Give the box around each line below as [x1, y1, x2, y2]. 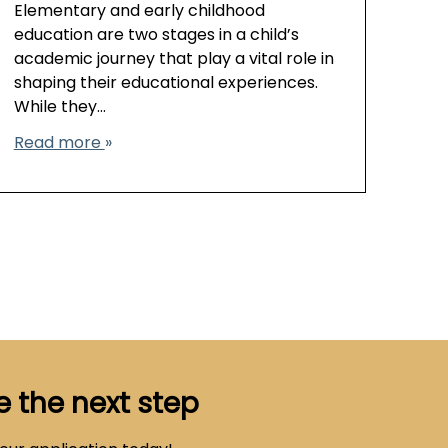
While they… [13, 95, 106, 122]
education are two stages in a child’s [13, 23, 299, 50]
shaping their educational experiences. [13, 71, 318, 98]
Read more [13, 131, 105, 158]
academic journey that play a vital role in [13, 47, 334, 74]
